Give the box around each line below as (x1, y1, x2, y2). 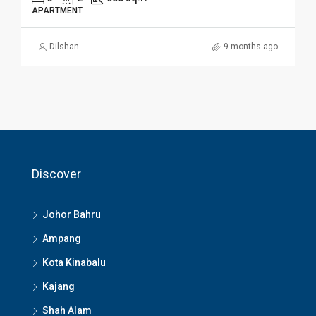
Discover (32, 166, 81, 182)
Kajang (42, 281, 75, 293)
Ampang (42, 233, 81, 245)
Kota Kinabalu (42, 257, 106, 269)
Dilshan (49, 42, 79, 52)
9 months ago (224, 42, 278, 52)
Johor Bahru (42, 209, 101, 221)
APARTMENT (32, 6, 83, 16)
